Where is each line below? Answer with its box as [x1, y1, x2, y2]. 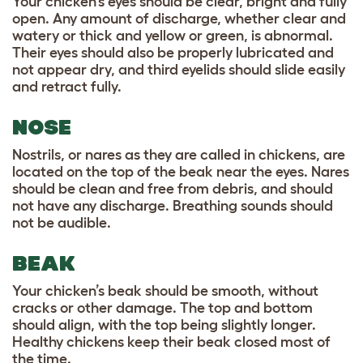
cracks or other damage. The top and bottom [12, 300, 313, 317]
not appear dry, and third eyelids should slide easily [12, 62, 345, 79]
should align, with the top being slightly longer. [12, 317, 316, 334]
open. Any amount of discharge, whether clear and [12, 11, 346, 28]
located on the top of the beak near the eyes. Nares [12, 164, 349, 181]
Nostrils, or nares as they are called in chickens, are [12, 147, 345, 164]
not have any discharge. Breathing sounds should [12, 198, 333, 215]
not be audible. [12, 215, 114, 232]
